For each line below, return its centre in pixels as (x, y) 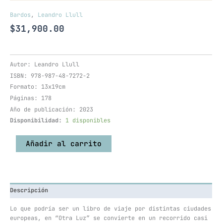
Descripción (29, 191)
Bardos (20, 15)
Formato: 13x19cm (38, 87)
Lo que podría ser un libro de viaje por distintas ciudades (111, 208)
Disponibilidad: (36, 120)
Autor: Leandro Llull (45, 64)
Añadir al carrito (63, 144)
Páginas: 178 (31, 98)
